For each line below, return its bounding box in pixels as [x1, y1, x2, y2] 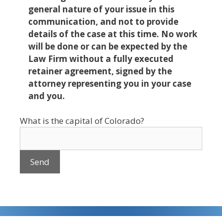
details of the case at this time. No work [28, 28, 197, 40]
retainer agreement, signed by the [28, 65, 172, 77]
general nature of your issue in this [28, 3, 174, 15]
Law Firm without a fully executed [28, 53, 173, 64]
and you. [28, 90, 65, 102]
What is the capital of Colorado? [20, 115, 144, 127]
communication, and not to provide [28, 15, 178, 27]
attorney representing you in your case [28, 77, 191, 89]
